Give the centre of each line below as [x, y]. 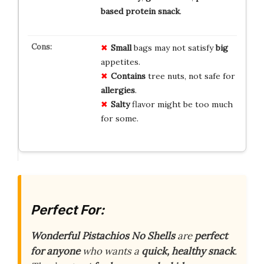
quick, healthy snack [188, 251]
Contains [128, 76]
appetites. [120, 62]
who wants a [111, 251]
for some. [119, 119]
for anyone [55, 251]
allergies [118, 90]
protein [140, 11]
